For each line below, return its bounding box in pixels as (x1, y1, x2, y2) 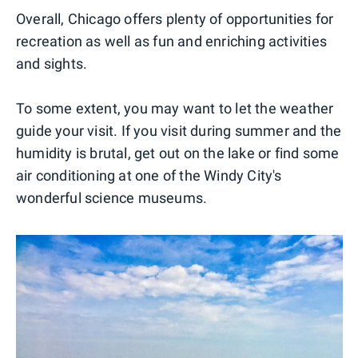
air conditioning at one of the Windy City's (16, 166, 282, 184)
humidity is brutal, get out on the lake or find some (16, 144, 340, 161)
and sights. (16, 54, 88, 72)
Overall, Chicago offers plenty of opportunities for (16, 10, 334, 27)
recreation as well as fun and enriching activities (16, 32, 328, 50)
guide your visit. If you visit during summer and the (16, 121, 342, 139)
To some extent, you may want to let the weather (16, 99, 334, 117)
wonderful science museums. (16, 189, 208, 206)
